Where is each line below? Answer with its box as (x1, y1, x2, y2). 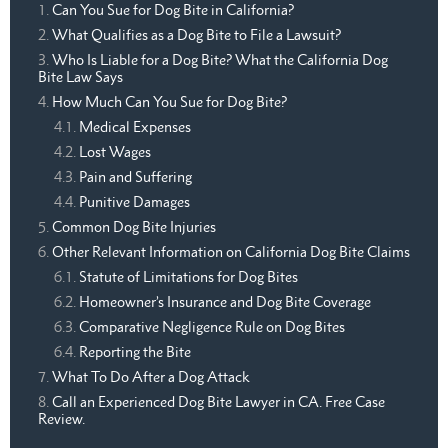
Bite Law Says (38, 68, 123, 86)
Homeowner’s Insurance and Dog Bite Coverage (79, 293, 371, 311)
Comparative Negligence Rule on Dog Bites (79, 318, 345, 336)
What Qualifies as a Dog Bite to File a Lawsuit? (52, 26, 341, 44)
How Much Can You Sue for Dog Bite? (52, 93, 287, 111)
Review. (38, 410, 85, 428)
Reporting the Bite (79, 343, 191, 361)
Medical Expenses (79, 118, 191, 136)
